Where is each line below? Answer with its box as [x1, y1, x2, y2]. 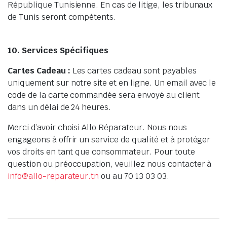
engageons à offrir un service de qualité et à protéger [8, 134, 211, 145]
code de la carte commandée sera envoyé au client [8, 90, 200, 100]
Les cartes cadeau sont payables [70, 65, 197, 76]
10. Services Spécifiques [8, 45, 108, 56]
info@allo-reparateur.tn [8, 171, 99, 181]
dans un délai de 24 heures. [8, 102, 111, 112]
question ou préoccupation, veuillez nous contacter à [8, 159, 212, 169]
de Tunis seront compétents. [8, 12, 117, 22]
